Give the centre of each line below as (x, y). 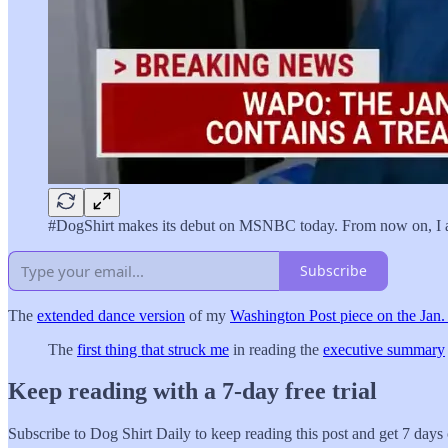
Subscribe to (49, 434)
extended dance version (111, 315)
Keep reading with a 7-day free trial (192, 391)
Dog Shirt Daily (140, 434)
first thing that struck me (153, 349)
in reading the (276, 349)
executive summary (384, 349)
